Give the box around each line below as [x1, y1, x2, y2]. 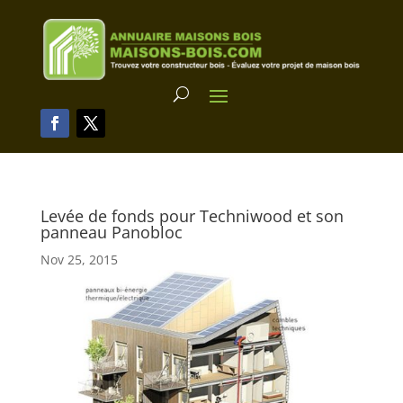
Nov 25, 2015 [40, 250, 118, 268]
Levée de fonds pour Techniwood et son [40, 204, 344, 227]
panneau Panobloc [40, 220, 183, 243]
